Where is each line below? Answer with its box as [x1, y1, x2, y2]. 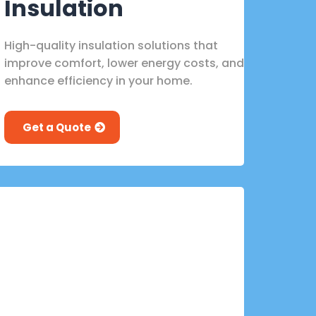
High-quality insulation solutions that [4, 37, 218, 54]
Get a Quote [23, 119, 91, 135]
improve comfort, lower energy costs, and [4, 54, 244, 71]
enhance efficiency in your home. [4, 72, 193, 89]
